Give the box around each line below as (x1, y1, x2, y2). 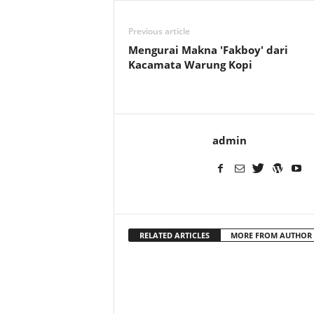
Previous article (128, 25, 190, 37)
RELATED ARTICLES (139, 230, 210, 240)
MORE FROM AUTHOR (230, 230, 312, 240)
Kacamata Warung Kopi (128, 57, 252, 71)
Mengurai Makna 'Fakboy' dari (128, 43, 288, 57)
